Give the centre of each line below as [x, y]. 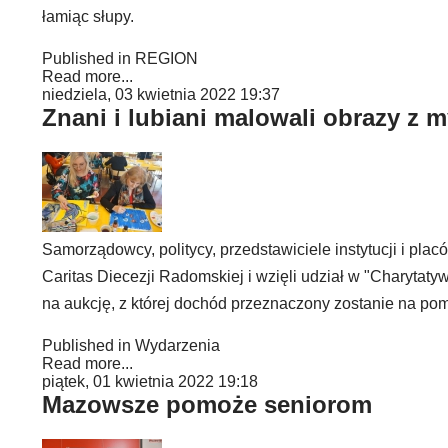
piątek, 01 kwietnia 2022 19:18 [150, 381]
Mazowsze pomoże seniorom [207, 404]
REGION [166, 58]
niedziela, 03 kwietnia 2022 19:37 [161, 94]
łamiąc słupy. [88, 16]
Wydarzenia [177, 345]
